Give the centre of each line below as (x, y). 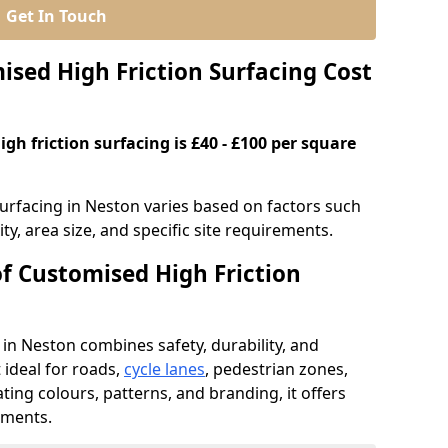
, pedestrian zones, (276, 369)
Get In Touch (56, 16)
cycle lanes (164, 369)
